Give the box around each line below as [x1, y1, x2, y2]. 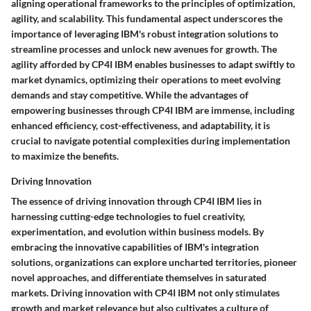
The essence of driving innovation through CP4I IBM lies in [11, 195, 262, 208]
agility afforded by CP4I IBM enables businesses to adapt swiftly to [11, 58, 295, 71]
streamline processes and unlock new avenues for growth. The [11, 43, 277, 56]
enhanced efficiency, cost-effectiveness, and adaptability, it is [11, 119, 270, 132]
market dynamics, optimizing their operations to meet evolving [11, 74, 280, 86]
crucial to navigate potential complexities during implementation [11, 135, 290, 147]
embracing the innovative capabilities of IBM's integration [11, 241, 259, 253]
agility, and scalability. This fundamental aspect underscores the [11, 12, 283, 25]
